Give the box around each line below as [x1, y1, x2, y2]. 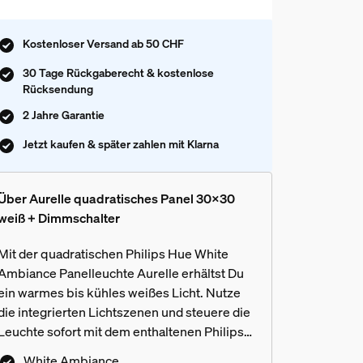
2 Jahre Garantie [22, 107, 105, 122]
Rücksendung [22, 81, 93, 96]
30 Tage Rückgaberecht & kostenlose [22, 65, 214, 80]
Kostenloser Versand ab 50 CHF [22, 36, 184, 51]
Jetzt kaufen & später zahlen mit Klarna [22, 136, 219, 152]
